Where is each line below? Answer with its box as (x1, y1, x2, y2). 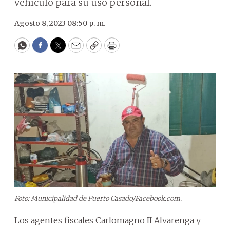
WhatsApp (21, 44, 70, 56)
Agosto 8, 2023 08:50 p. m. (14, 18, 105, 28)
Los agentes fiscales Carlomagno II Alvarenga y (14, 215, 201, 225)
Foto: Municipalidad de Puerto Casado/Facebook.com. (14, 194, 182, 203)
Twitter (57, 44, 92, 56)
